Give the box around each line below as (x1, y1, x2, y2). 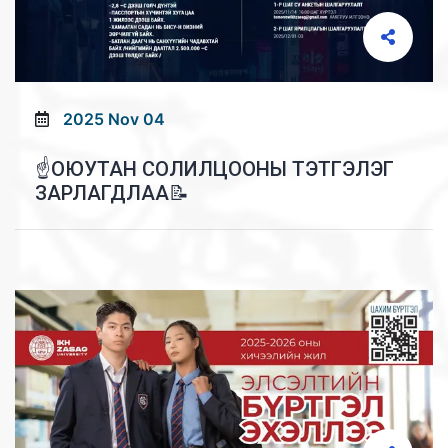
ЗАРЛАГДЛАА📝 (35, 181, 189, 206)
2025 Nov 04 (63, 109, 165, 130)
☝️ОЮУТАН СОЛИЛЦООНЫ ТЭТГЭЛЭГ (35, 157, 394, 182)
